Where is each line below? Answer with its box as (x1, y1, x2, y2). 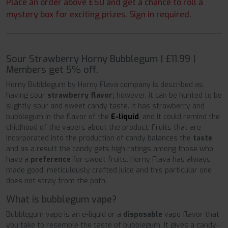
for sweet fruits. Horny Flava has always (73, 155, 211, 165)
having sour (6, 91, 47, 101)
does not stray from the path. (6, 176, 107, 186)
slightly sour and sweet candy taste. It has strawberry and (6, 101, 205, 111)
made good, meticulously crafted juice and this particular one (6, 165, 212, 176)
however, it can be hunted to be (115, 91, 222, 101)
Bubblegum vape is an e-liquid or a (6, 210, 123, 220)
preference (31, 155, 73, 165)
